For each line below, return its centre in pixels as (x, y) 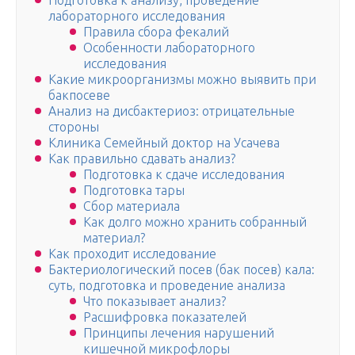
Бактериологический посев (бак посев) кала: (181, 270)
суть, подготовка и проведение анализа (167, 286)
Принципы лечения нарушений (179, 333)
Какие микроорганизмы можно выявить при (182, 80)
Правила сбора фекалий (156, 32)
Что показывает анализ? (155, 302)
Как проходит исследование (132, 254)
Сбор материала (132, 206)
